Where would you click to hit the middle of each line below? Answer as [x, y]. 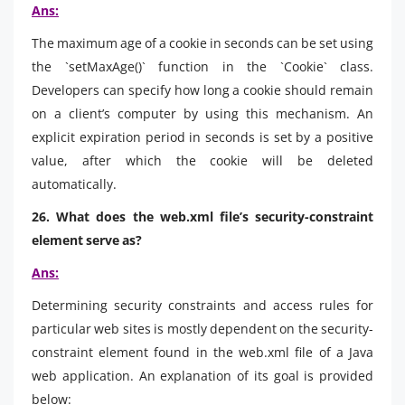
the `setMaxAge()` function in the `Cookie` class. [202, 66]
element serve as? [87, 240]
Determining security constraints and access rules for [202, 305]
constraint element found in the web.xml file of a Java [202, 352]
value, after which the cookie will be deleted [202, 160]
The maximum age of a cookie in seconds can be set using [202, 42]
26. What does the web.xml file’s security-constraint [202, 216]
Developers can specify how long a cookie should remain [202, 89]
